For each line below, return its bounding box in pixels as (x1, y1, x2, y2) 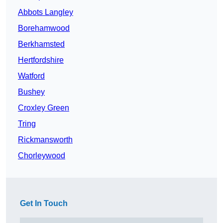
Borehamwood (18, 24, 70, 33)
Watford (18, 72, 45, 81)
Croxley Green (18, 104, 69, 112)
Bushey (18, 88, 45, 97)
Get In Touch (20, 199, 68, 208)
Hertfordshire (18, 56, 64, 65)
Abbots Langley (18, 8, 73, 17)
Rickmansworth (18, 135, 73, 144)
